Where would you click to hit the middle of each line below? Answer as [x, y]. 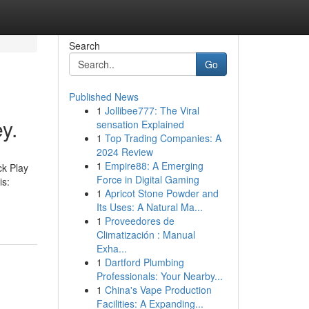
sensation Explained [140, 124]
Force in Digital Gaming [148, 179]
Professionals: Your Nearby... [159, 276]
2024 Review [124, 152]
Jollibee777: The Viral [152, 110]
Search [84, 46]
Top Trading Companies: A [163, 138]
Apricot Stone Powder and [161, 193]
